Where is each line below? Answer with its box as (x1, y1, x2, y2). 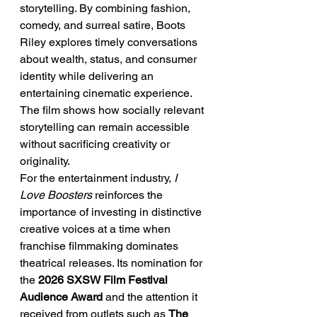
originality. (20, 154, 70, 168)
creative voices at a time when (20, 222, 173, 236)
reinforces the (92, 188, 166, 202)
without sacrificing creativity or (20, 137, 173, 151)
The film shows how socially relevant (20, 103, 207, 117)
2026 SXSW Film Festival (38, 273, 171, 287)
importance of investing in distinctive (20, 205, 204, 219)
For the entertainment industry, (20, 171, 174, 185)
